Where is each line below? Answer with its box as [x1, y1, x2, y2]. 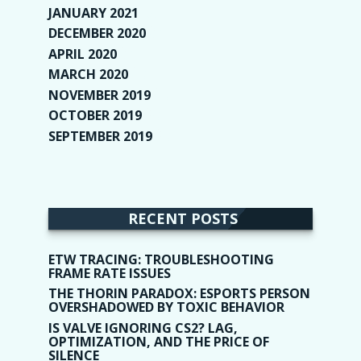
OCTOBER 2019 [48, 106, 142, 125]
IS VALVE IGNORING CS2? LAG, [48, 318, 238, 337]
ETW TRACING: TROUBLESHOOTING [48, 250, 274, 268]
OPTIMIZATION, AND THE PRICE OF [48, 332, 269, 351]
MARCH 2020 [48, 65, 128, 84]
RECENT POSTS [127, 208, 238, 228]
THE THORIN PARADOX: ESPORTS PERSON [48, 284, 310, 303]
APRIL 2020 [48, 44, 117, 63]
